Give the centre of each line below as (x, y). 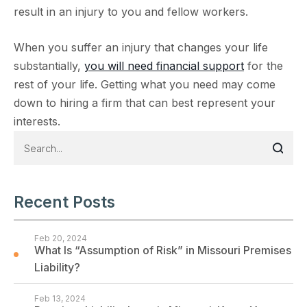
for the (263, 66)
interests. (37, 121)
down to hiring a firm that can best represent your (145, 103)
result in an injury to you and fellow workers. (131, 12)
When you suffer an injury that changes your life (141, 47)
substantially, (49, 66)
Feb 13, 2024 (60, 298)
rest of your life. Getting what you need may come (145, 84)
